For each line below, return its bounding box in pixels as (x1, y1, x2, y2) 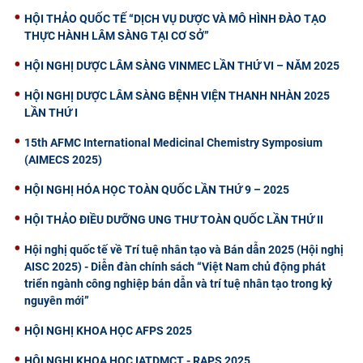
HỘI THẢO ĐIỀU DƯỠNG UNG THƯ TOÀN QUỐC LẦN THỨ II (24, 212, 323, 226)
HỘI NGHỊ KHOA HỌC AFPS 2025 (24, 323, 192, 337)
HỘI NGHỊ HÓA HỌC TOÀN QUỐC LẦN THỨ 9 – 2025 (24, 182, 289, 196)
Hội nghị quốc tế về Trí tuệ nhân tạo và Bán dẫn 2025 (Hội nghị (24, 242, 344, 256)
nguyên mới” (24, 293, 89, 307)
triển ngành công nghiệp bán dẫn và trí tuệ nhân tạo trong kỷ (24, 276, 332, 290)
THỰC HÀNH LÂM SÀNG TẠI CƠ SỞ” (24, 28, 209, 42)
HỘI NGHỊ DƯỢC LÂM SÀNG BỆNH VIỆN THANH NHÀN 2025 (24, 88, 330, 102)
